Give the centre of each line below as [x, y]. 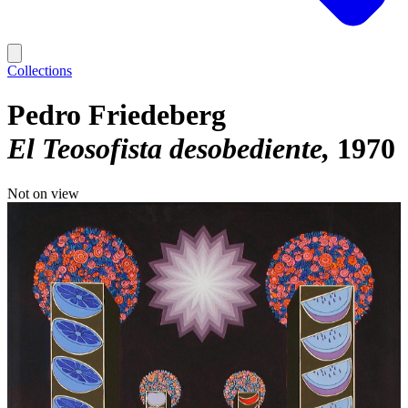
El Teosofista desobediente [165, 149]
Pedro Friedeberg [117, 115]
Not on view [43, 193]
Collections [40, 71]
